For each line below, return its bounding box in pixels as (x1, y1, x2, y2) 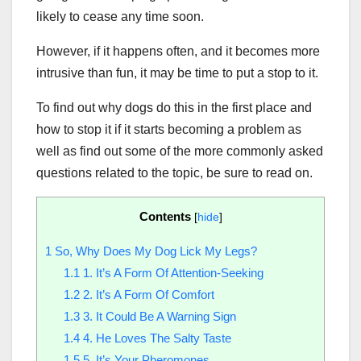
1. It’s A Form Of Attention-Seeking (79, 265, 263, 280)
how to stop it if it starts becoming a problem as (36, 122, 301, 136)
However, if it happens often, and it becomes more (36, 44, 320, 58)
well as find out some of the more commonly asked (36, 143, 323, 158)
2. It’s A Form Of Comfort (79, 287, 214, 301)
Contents (139, 209, 191, 223)
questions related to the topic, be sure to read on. (36, 165, 313, 180)
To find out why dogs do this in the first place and (36, 100, 312, 114)
